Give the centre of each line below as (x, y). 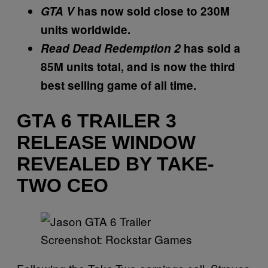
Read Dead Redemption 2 (111, 48)
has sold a (211, 48)
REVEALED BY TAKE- (115, 164)
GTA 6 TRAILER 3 (97, 121)
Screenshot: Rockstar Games (116, 239)
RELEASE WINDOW (106, 143)
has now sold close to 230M (152, 11)
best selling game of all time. (118, 85)
